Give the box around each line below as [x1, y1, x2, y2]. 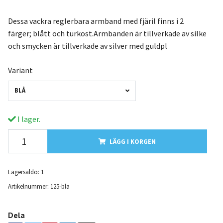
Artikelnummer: [7, 182, 49, 190]
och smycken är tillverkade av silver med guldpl [7, 40, 167, 51]
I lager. [15, 113, 40, 124]
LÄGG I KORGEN [109, 137, 156, 145]
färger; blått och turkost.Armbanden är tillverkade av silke [7, 28, 207, 38]
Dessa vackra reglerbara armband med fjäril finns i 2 [7, 15, 184, 26]
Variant [7, 65, 33, 75]
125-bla [50, 182, 70, 190]
